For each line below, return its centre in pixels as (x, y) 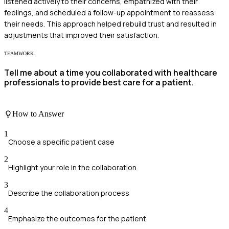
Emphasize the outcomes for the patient (77, 219)
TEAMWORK (19, 54)
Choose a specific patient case (61, 142)
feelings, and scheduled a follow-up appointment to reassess (109, 13)
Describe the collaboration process (69, 193)
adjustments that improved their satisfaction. (82, 35)
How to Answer (38, 113)
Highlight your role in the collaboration (72, 168)
